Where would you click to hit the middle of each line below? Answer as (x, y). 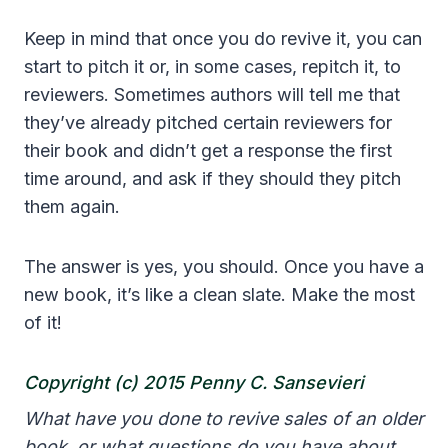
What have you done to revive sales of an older (224, 419)
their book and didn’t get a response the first (208, 151)
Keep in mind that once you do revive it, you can (223, 39)
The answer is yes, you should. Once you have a (224, 267)
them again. (72, 207)
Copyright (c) (81, 383)
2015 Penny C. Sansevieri (251, 383)
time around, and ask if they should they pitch (212, 179)
